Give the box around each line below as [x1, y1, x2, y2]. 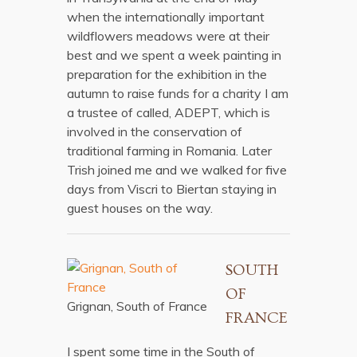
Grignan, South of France [67, 298, 207, 314]
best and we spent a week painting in [67, 47, 281, 63]
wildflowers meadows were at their [67, 28, 269, 44]
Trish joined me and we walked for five [67, 162, 287, 178]
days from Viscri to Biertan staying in [67, 181, 277, 197]
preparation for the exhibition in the [67, 66, 267, 82]
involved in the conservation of [67, 124, 242, 139]
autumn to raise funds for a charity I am [67, 85, 288, 101]
